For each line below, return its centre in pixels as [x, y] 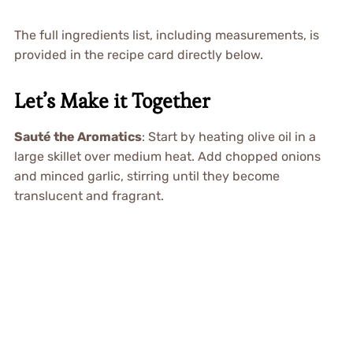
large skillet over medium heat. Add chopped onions [167, 157]
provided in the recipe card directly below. [138, 55]
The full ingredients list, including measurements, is [166, 35]
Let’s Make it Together [112, 101]
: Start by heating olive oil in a [229, 137]
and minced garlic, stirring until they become [147, 176]
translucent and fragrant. [89, 196]
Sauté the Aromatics [78, 137]
